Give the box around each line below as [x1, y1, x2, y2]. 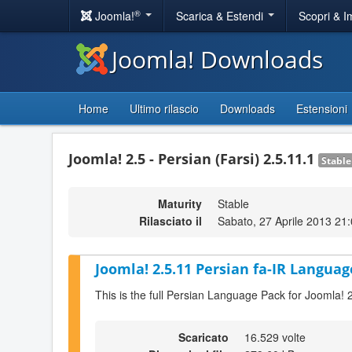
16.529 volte [244, 328, 306, 345]
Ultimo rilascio [130, 101, 199, 116]
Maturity [158, 196, 202, 211]
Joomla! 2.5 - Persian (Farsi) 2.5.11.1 [68, 149, 318, 168]
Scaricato [178, 328, 229, 345]
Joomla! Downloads [112, 43, 323, 75]
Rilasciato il [139, 213, 202, 229]
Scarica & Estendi [176, 8, 266, 24]
